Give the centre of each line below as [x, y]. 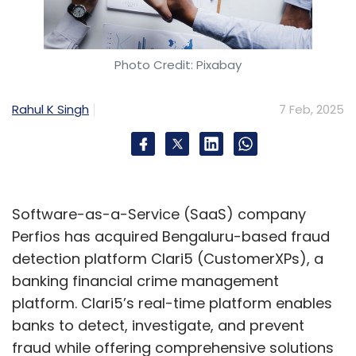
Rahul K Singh [50, 110]
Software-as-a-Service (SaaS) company [159, 215]
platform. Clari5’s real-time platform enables [172, 304]
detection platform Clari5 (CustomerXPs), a [168, 259]
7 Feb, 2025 [311, 110]
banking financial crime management [145, 281]
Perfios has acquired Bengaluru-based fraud [171, 237]
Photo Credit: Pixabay [178, 65]
